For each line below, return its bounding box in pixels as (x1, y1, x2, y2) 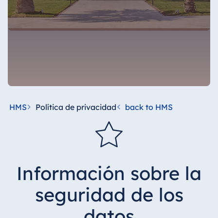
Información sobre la (17, 162, 201, 185)
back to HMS (125, 102, 173, 112)
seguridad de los (35, 183, 183, 207)
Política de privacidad (35, 102, 116, 112)
